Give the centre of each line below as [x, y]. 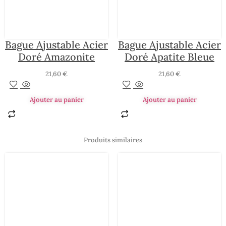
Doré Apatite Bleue [169, 57]
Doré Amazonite [56, 57]
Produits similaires [113, 140]
